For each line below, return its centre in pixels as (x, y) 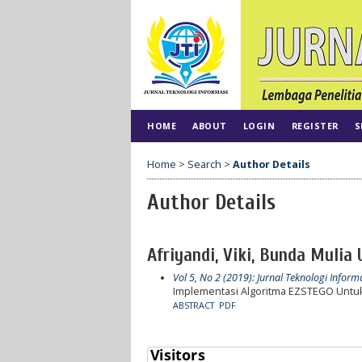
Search (204, 164)
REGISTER (315, 126)
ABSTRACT (193, 305)
